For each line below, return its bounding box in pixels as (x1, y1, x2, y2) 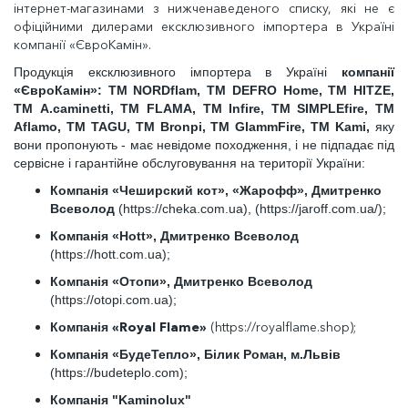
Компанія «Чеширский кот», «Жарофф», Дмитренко (50, 183, 382, 198)
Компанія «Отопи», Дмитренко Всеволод (50, 274, 312, 289)
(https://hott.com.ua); (50, 247, 170, 261)
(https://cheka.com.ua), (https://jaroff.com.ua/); (118, 201, 386, 216)
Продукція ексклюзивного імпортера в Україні (14, 65, 342, 79)
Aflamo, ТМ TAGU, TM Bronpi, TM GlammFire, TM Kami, (14, 119, 371, 134)
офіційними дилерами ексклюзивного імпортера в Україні (14, 18, 394, 35)
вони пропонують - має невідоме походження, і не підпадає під (14, 138, 394, 152)
